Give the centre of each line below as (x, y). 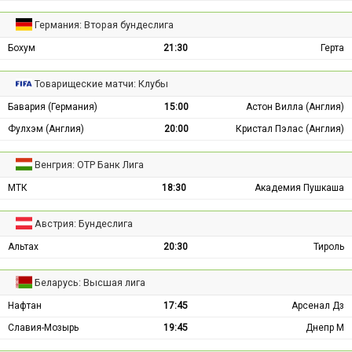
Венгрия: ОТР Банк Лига (90, 165)
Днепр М (325, 328)
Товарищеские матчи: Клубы (102, 84)
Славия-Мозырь (43, 328)
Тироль (329, 247)
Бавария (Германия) (53, 107)
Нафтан (25, 306)
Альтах (23, 247)
